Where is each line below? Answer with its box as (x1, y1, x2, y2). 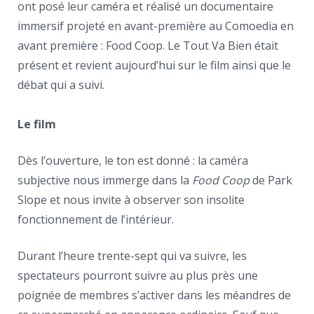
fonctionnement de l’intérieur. (18, 212, 174, 227)
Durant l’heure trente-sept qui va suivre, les (18, 248, 247, 264)
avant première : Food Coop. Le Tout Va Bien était (18, 38, 278, 53)
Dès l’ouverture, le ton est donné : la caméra (18, 153, 248, 168)
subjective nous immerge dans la (18, 172, 192, 188)
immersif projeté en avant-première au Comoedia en (18, 18, 294, 34)
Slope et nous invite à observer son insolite (18, 192, 245, 207)
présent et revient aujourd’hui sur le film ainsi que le (18, 57, 291, 73)
